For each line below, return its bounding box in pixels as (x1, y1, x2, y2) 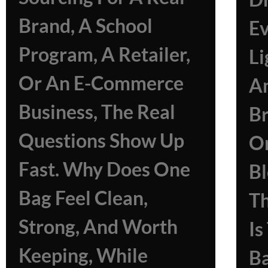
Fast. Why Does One (19, 157, 190, 181)
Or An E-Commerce (19, 71, 184, 95)
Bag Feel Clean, (19, 185, 148, 209)
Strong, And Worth (19, 214, 178, 238)
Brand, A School (19, 13, 153, 37)
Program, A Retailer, (19, 42, 190, 66)
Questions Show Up (19, 128, 184, 152)
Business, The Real (19, 99, 175, 123)
